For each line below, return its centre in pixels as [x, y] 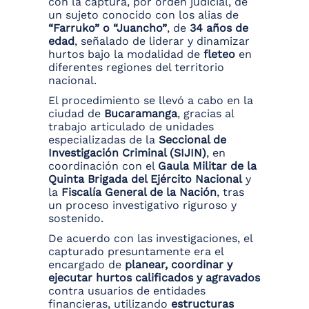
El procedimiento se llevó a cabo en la [151, 101]
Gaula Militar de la [207, 166]
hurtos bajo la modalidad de [126, 54]
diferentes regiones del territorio [136, 68]
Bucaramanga [141, 114]
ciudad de [76, 114]
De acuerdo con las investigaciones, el [150, 239]
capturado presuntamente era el [136, 252]
